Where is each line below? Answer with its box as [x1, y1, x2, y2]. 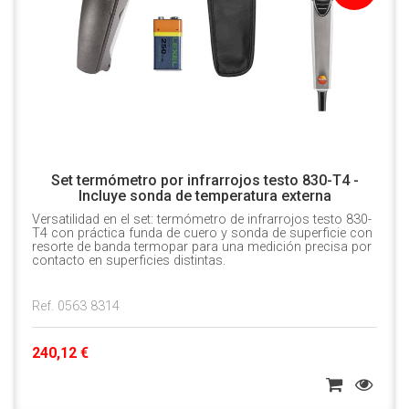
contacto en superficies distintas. [32, 253, 225, 269]
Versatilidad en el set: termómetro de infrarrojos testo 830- [32, 212, 372, 228]
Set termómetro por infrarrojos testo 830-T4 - [50, 172, 359, 190]
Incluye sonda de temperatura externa [78, 187, 331, 205]
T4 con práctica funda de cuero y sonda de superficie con [32, 225, 372, 242]
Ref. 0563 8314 [32, 299, 120, 315]
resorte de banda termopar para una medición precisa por [32, 239, 372, 256]
